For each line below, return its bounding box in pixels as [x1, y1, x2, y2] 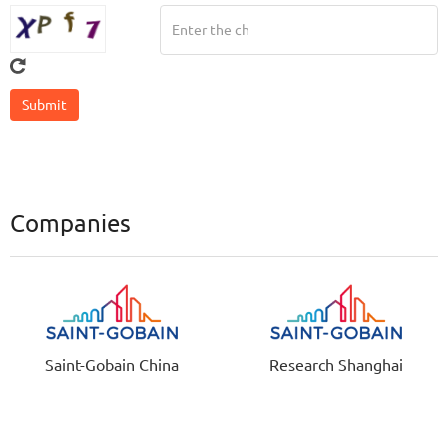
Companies [10, 210, 131, 237]
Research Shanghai [269, 356, 403, 374]
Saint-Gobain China [45, 356, 179, 374]
